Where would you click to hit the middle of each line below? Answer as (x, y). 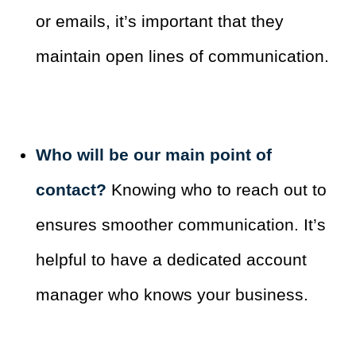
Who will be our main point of (154, 155)
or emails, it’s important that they (160, 21)
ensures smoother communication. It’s (181, 225)
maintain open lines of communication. (182, 56)
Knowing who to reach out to (219, 190)
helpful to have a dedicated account (171, 260)
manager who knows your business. (172, 295)
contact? (74, 190)
